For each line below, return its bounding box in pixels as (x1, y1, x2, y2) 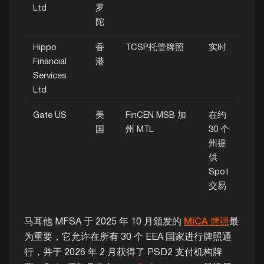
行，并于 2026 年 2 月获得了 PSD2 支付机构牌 (24, 248, 222, 257)
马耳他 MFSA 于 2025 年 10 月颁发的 (24, 217, 184, 226)
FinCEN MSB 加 (125, 111, 186, 120)
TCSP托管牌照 (125, 43, 184, 52)
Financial (32, 57, 67, 66)
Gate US (32, 111, 67, 120)
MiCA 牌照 (184, 217, 229, 226)
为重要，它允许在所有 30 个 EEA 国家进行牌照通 (24, 233, 232, 242)
